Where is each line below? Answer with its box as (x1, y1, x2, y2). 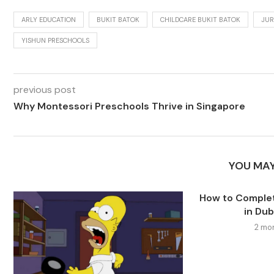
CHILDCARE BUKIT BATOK (160, 15, 240, 24)
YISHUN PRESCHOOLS (21, 36, 89, 45)
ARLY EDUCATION (21, 15, 76, 24)
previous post (13, 83, 76, 96)
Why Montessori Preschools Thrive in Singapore (13, 100, 245, 113)
